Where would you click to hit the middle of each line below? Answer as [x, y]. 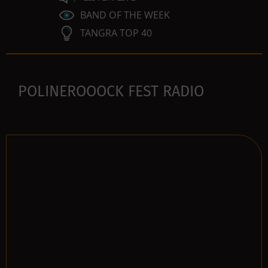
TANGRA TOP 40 [116, 33]
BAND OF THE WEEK [125, 15]
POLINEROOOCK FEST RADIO [111, 91]
